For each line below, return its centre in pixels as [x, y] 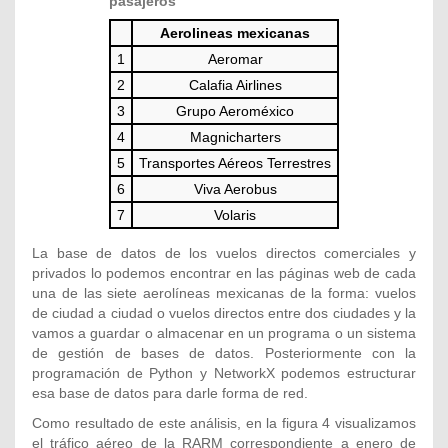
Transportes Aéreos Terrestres [235, 162]
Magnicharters [235, 136]
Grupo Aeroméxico [235, 110]
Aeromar [235, 58]
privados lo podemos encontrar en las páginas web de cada [224, 272]
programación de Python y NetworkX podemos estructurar [224, 372]
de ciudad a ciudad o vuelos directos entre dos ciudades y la [224, 312]
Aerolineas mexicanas [235, 32]
